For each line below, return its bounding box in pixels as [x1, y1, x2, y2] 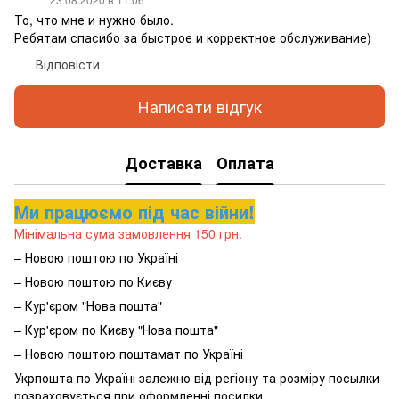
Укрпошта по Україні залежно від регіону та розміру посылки [14, 368, 379, 387]
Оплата [216, 151, 274, 175]
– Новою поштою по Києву [14, 272, 172, 290]
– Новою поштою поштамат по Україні [14, 344, 243, 362]
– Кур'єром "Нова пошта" [14, 296, 162, 314]
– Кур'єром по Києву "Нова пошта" [14, 320, 218, 338]
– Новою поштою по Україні [14, 248, 178, 266]
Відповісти [36, 54, 100, 73]
